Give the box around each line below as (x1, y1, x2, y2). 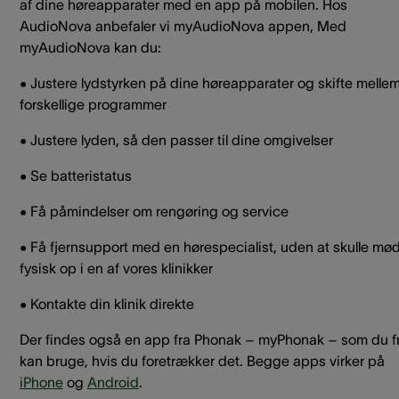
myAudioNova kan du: (20, 39, 161, 56)
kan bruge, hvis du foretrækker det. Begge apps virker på (20, 353, 385, 370)
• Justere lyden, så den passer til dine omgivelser (20, 132, 333, 149)
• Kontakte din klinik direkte (20, 296, 194, 313)
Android (87, 374, 139, 391)
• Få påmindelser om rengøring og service (20, 203, 289, 220)
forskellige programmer (20, 96, 167, 113)
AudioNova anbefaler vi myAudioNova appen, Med (20, 18, 346, 35)
